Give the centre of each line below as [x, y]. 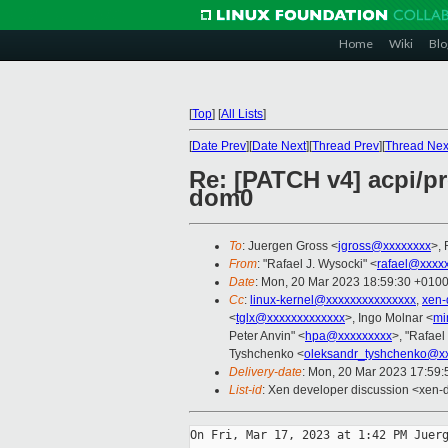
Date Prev [219, 146]
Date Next [279, 146]
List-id [245, 390]
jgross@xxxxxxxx [384, 246]
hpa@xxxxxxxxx [348, 336]
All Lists [242, 114]
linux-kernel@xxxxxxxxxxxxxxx [333, 300]
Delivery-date [265, 372]
